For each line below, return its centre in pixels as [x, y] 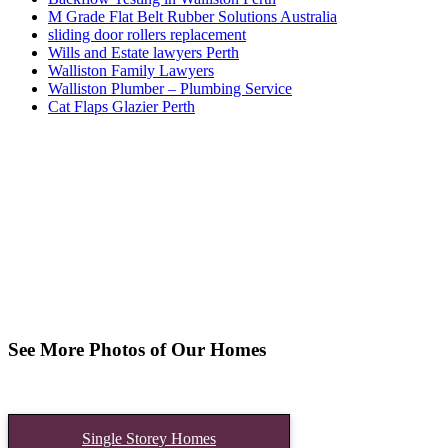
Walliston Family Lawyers [131, 71]
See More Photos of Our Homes [137, 349]
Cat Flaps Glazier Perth [121, 107]
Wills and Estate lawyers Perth [143, 53]
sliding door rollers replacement [147, 35]
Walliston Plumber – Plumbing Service [170, 89]
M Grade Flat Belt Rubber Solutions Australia [192, 17]
